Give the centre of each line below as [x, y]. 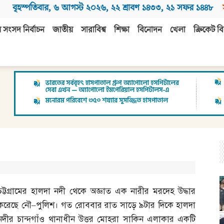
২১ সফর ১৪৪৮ [189, 8]
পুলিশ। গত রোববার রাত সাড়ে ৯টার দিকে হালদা [116, 205]
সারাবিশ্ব [93, 30]
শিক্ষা [122, 30]
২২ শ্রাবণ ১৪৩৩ [136, 8]
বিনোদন [150, 30]
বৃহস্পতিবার [30, 8]
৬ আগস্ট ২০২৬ [80, 8]
